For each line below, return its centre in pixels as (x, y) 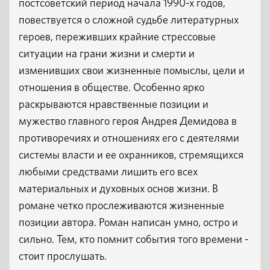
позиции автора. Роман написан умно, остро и (128, 223)
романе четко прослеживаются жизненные (121, 206)
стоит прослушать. (63, 257)
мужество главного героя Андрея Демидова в (128, 122)
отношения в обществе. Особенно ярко (111, 88)
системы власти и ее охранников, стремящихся (131, 155)
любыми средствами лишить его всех (108, 172)
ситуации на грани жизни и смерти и (107, 54)
